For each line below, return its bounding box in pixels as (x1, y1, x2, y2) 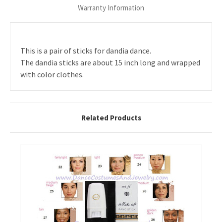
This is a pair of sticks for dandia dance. (20, 46, 151, 56)
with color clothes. (20, 69, 84, 80)
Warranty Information (78, 2, 144, 12)
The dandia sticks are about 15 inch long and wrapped (20, 57, 200, 68)
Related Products (81, 112, 141, 122)
